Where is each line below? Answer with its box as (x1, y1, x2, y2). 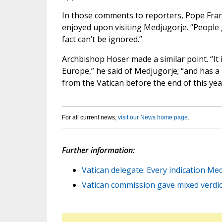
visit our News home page (117, 114, 188, 121)
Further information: (61, 145, 135, 156)
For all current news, (61, 114, 118, 121)
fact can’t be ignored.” (61, 34, 142, 45)
